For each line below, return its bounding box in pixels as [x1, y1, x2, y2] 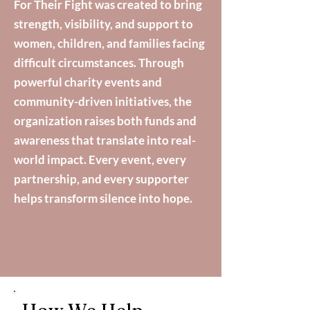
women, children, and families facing [14, 36, 205, 51]
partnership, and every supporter [14, 172, 189, 186]
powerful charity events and [14, 75, 162, 89]
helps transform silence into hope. [14, 191, 192, 206]
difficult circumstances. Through [14, 55, 184, 70]
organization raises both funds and [14, 113, 197, 128]
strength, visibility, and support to [14, 17, 193, 31]
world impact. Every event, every [14, 152, 186, 167]
